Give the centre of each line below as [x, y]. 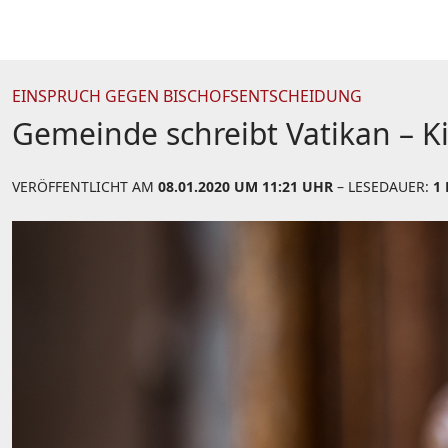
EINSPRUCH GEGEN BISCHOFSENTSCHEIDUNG [187, 96]
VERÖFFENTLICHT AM [85, 186]
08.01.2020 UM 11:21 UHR [245, 186]
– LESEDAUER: [383, 186]
